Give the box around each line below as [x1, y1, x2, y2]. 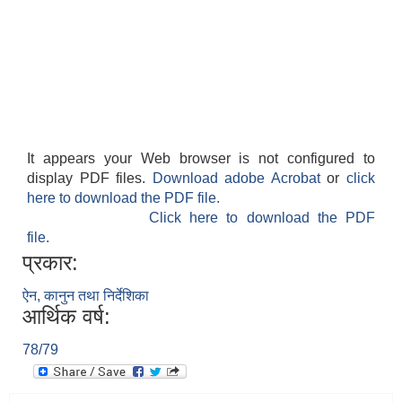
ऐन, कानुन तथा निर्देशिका [22, 288, 149, 304]
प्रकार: [22, 250, 78, 275]
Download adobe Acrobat [152, 170, 328, 187]
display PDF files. [27, 170, 153, 187]
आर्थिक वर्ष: [22, 304, 110, 329]
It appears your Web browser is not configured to [27, 151, 375, 167]
